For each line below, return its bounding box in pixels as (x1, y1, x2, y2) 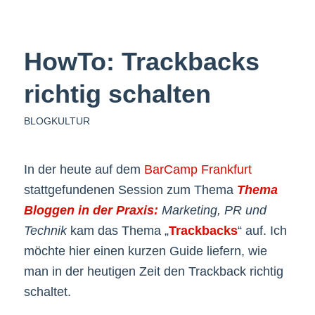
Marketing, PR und (157, 203, 266, 218)
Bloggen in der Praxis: (23, 203, 158, 218)
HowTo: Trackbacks (23, 46, 259, 76)
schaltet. (23, 285, 71, 300)
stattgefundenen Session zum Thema (23, 183, 237, 198)
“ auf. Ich (237, 224, 287, 238)
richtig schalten (23, 79, 211, 108)
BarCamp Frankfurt (143, 162, 252, 177)
